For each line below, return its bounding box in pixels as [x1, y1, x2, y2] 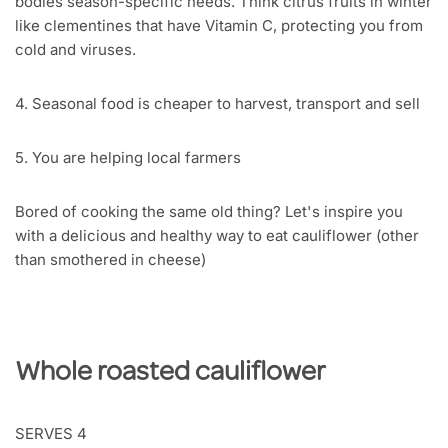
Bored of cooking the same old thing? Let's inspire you [15, 202, 403, 222]
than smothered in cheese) [15, 250, 206, 270]
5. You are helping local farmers [15, 148, 241, 168]
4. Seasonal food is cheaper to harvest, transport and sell [15, 94, 420, 114]
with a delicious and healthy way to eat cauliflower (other [15, 226, 419, 246]
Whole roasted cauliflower [15, 360, 325, 389]
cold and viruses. [15, 40, 136, 60]
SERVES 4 [15, 424, 87, 444]
